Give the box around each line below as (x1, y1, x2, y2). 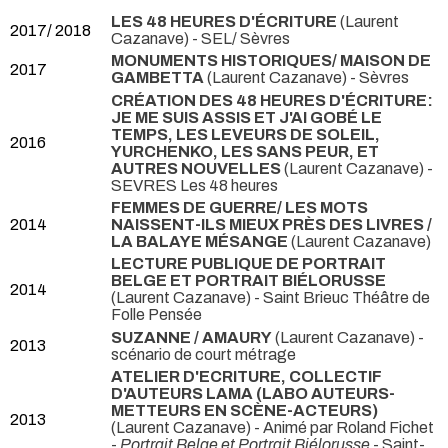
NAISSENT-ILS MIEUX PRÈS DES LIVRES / (111, 216, 432, 234)
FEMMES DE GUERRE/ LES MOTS (111, 199, 368, 217)
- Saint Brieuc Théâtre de (254, 289, 430, 307)
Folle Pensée (111, 306, 202, 324)
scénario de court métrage (111, 345, 296, 363)
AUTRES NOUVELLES (111, 159, 281, 177)
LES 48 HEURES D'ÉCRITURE (111, 13, 337, 31)
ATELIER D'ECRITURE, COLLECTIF (111, 368, 382, 385)
